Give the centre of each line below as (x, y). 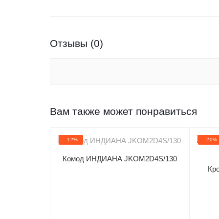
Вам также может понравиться (123, 111)
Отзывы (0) (77, 43)
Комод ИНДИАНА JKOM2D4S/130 (120, 159)
